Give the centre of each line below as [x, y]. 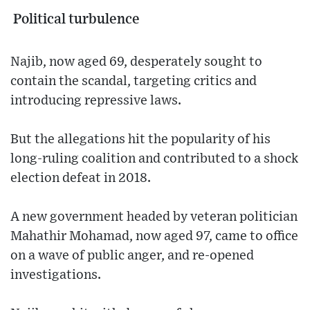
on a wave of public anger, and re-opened [132, 256]
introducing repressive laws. [96, 101]
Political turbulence [75, 20]
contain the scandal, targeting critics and [134, 82]
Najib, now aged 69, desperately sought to [136, 62]
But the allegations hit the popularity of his [140, 140]
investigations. [56, 275]
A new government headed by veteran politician [154, 217]
